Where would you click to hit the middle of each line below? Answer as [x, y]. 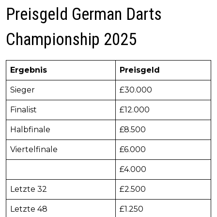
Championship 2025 [71, 40]
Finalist [23, 110]
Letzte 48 [29, 209]
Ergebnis [29, 70]
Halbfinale [30, 130]
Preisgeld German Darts [84, 15]
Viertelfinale [34, 150]
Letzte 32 [29, 189]
